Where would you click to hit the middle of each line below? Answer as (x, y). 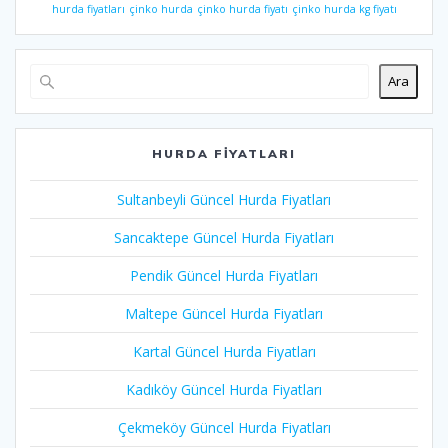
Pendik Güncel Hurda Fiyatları (224, 275)
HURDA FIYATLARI (224, 153)
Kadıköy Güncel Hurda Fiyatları (224, 389)
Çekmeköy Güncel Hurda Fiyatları (224, 427)
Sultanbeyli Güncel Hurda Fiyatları (224, 199)
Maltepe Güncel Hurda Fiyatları (224, 313)
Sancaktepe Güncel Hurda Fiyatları (224, 237)
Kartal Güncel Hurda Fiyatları (224, 351)
